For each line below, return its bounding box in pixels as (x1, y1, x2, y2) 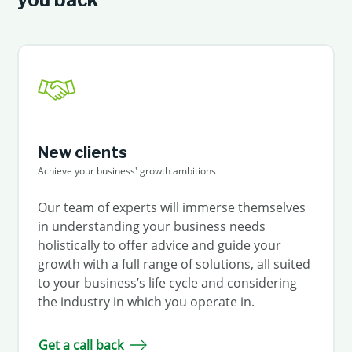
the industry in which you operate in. (37, 292, 255, 310)
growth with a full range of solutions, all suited (37, 255, 310, 273)
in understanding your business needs (37, 217, 266, 235)
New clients (37, 142, 127, 162)
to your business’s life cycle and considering (37, 273, 297, 291)
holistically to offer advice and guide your (37, 236, 281, 254)
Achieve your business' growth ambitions (37, 163, 216, 178)
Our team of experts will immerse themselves (37, 198, 306, 216)
